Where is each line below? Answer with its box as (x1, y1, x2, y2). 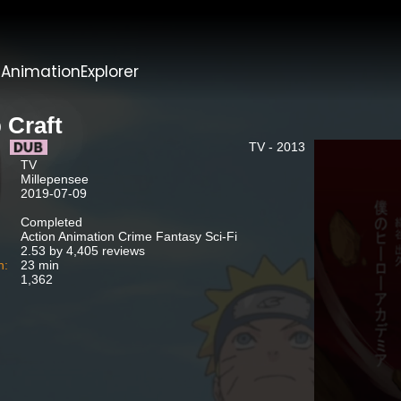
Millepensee (20, 172, 89, 186)
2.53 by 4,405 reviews (20, 243, 145, 258)
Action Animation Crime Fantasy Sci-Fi (20, 229, 237, 243)
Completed (20, 215, 82, 229)
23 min (20, 258, 59, 272)
